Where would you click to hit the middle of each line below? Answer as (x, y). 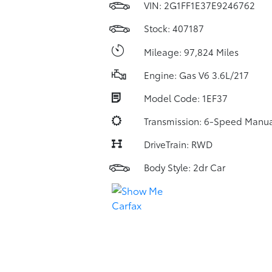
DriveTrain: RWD (178, 144)
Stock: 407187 (174, 28)
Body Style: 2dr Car (184, 167)
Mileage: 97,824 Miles (191, 51)
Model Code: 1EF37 (185, 98)
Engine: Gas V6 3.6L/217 (196, 75)
